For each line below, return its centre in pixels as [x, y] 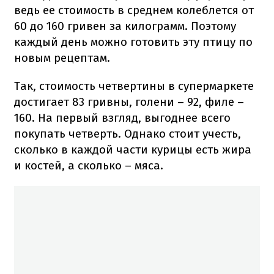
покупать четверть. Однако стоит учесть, [128, 133]
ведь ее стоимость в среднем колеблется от [134, 10]
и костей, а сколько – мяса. [89, 165]
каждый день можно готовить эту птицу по [133, 42]
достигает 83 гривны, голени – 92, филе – [129, 102]
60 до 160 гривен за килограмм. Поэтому [125, 26]
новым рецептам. [62, 57]
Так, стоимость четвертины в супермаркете [134, 86]
